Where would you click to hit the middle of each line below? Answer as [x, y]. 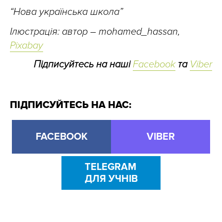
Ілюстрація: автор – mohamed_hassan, [95, 32]
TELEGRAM [110, 167]
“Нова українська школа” [66, 12]
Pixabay [27, 46]
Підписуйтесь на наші [83, 65]
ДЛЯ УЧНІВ [111, 179]
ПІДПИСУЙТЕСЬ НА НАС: [71, 105]
